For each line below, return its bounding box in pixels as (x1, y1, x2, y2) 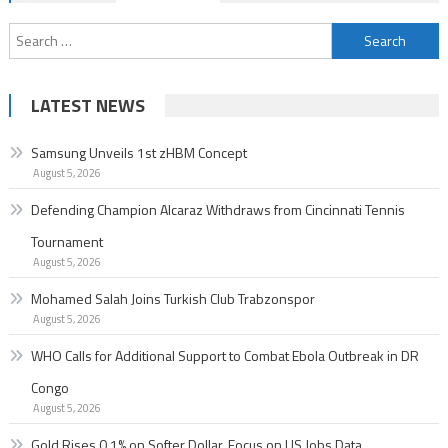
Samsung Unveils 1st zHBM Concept (30, 141, 247, 163)
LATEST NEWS (30, 91, 145, 119)
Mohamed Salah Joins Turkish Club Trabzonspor (30, 287, 315, 309)
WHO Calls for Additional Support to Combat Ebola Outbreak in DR (30, 344, 419, 366)
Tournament (30, 230, 103, 252)
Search (330, 23, 373, 45)
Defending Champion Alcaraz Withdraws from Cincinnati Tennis (30, 198, 405, 220)
